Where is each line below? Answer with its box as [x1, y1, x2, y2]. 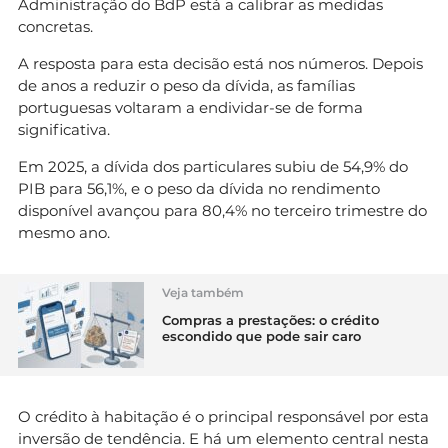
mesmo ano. [18, 222, 110, 242]
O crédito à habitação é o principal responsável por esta [18, 406, 429, 426]
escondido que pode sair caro [162, 327, 361, 344]
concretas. [18, 16, 93, 36]
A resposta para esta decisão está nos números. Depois [18, 53, 423, 73]
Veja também [162, 284, 244, 300]
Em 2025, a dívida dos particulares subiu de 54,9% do [18, 156, 408, 176]
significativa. [18, 119, 110, 139]
